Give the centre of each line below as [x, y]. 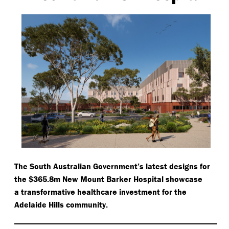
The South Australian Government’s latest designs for [112, 166]
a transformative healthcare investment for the [100, 192]
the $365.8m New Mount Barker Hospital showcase [108, 179]
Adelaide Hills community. [61, 205]
